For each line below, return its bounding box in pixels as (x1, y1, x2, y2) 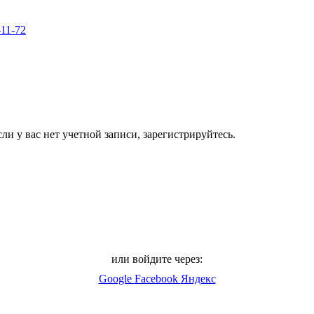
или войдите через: (111, 252, 203, 265)
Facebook (134, 272, 181, 285)
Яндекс (180, 272, 216, 285)
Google (98, 272, 135, 285)
